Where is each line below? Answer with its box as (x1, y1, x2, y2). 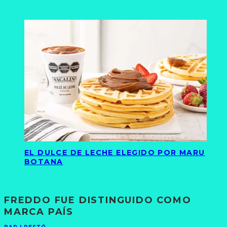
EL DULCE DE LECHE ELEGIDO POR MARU (24, 148, 205, 158)
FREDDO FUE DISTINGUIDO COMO (4, 194, 192, 206)
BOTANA (24, 157, 63, 167)
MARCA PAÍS (4, 206, 74, 217)
